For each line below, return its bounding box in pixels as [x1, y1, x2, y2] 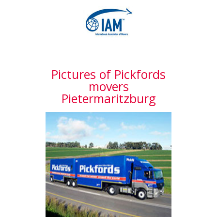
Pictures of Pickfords [51, 66, 166, 83]
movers [88, 78, 129, 95]
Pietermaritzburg [61, 90, 156, 107]
